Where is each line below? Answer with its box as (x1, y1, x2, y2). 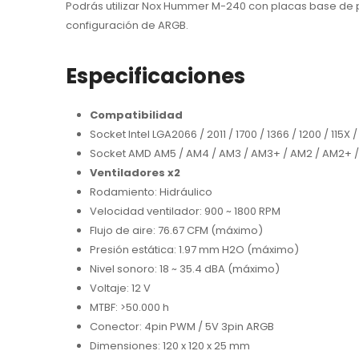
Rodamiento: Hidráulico (90, 184, 212, 200)
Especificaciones (66, 62, 245, 91)
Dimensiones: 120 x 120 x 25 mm (90, 338, 250, 354)
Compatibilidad (90, 107, 183, 123)
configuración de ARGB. (66, 18, 188, 33)
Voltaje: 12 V (90, 280, 151, 296)
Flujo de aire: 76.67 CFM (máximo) (90, 223, 263, 239)
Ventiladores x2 (90, 165, 180, 181)
